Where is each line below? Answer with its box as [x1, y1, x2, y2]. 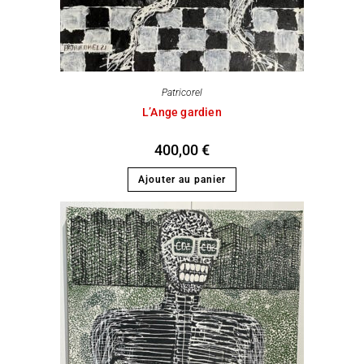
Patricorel [161, 86, 203, 98]
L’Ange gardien [142, 105, 222, 119]
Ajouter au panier [138, 173, 226, 185]
